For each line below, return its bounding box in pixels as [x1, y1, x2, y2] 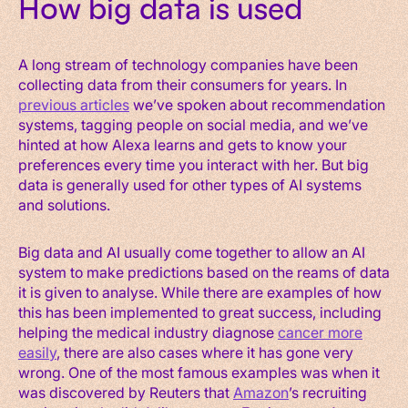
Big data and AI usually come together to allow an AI [18, 241, 365, 261]
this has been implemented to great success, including [18, 301, 382, 321]
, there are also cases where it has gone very [56, 342, 353, 362]
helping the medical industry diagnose [18, 321, 278, 342]
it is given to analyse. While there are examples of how [18, 281, 382, 301]
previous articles [18, 94, 129, 114]
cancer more [278, 321, 362, 342]
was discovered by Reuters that [18, 382, 233, 402]
